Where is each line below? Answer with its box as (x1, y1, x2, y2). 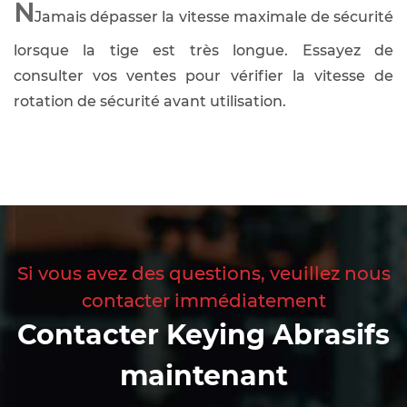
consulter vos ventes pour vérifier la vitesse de (14, 66, 393, 84)
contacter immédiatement (81, 289, 326, 312)
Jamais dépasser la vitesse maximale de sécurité (35, 7, 393, 25)
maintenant (119, 358, 288, 392)
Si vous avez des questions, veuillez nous (16, 262, 391, 284)
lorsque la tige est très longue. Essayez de (14, 41, 393, 59)
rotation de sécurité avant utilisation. (14, 92, 286, 110)
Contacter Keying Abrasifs (17, 317, 390, 352)
